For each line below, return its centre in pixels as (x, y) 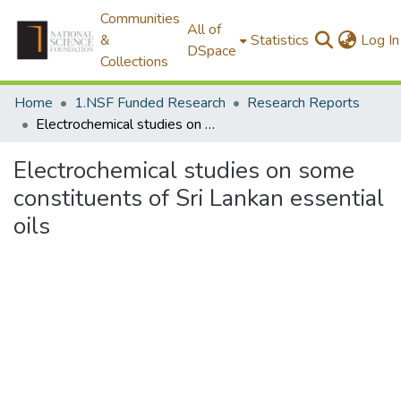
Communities (141, 19)
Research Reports (303, 103)
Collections (135, 62)
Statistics (280, 40)
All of (205, 30)
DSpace (212, 51)
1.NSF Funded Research (150, 103)
